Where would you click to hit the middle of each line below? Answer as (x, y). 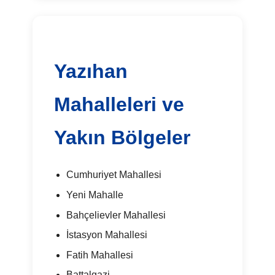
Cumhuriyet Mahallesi (114, 175)
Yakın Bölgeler (122, 138)
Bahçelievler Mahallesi (116, 215)
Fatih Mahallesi (99, 255)
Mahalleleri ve (119, 105)
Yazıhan (91, 72)
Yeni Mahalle (95, 195)
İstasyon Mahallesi (107, 235)
